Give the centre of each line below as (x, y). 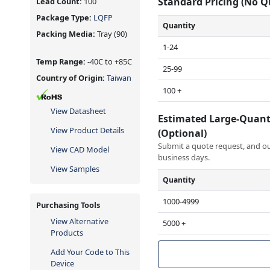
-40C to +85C (110, 61)
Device (62, 263)
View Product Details (87, 130)
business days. (184, 157)
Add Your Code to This (90, 252)
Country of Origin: (71, 77)
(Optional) (184, 133)
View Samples (75, 168)
